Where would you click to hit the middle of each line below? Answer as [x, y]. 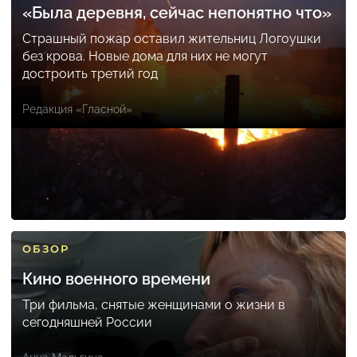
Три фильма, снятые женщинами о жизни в [154, 305]
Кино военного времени [116, 279]
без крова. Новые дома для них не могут [145, 57]
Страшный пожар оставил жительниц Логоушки [172, 39]
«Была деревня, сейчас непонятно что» [177, 13]
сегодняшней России [87, 323]
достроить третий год [90, 74]
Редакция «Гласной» [77, 110]
